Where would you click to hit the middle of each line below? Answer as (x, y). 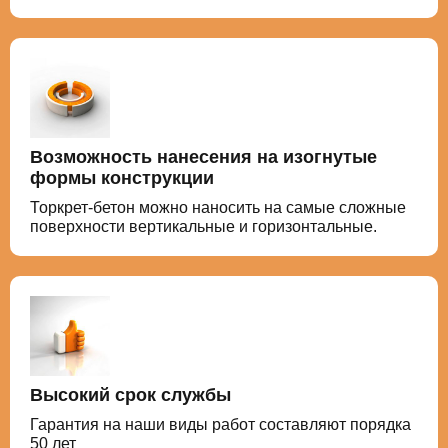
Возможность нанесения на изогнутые (203, 157)
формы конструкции (122, 178)
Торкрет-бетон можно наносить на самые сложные (218, 207)
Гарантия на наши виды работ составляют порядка (220, 424)
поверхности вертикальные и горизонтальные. (203, 226)
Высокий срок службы (130, 395)
